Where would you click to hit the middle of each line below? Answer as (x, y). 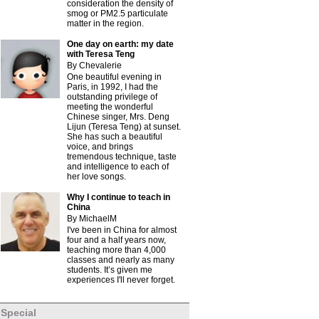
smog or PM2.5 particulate (117, 14)
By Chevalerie (94, 66)
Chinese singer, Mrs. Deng (118, 117)
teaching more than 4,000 (116, 250)
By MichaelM (92, 219)
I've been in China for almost (122, 230)
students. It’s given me (110, 270)
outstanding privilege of (112, 97)
